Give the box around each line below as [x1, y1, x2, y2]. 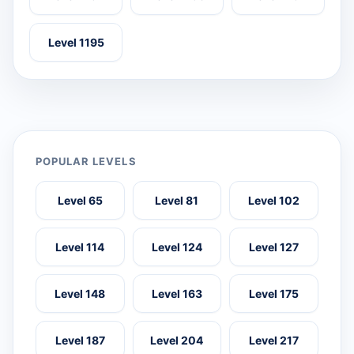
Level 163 [151, 286, 202, 300]
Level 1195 [47, 35, 104, 49]
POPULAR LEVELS [36, 154, 137, 168]
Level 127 [249, 239, 299, 254]
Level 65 [57, 193, 103, 207]
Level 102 [248, 193, 300, 207]
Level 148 [55, 286, 106, 300]
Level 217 [249, 333, 299, 347]
